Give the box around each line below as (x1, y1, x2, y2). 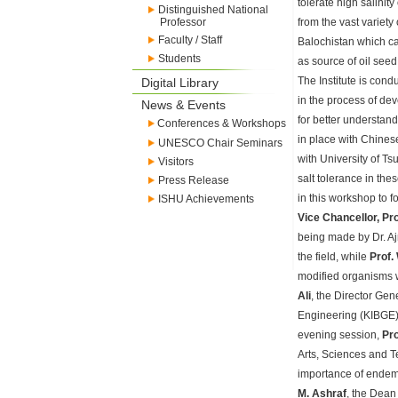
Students (158, 52, 201, 65)
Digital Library (141, 76, 219, 90)
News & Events (141, 98, 226, 112)
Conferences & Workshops (157, 117, 286, 130)
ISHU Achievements (158, 193, 254, 205)
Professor (141, 16, 206, 28)
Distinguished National (158, 4, 268, 16)
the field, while (298, 251, 370, 263)
